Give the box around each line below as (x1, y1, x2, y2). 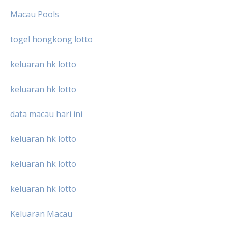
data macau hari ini (10, 108, 82, 120)
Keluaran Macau (10, 208, 72, 220)
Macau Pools (10, 9, 59, 20)
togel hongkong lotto (10, 34, 93, 45)
